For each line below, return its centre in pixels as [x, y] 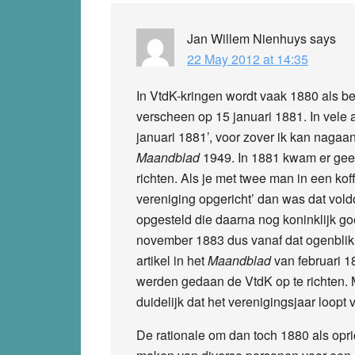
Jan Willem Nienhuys [247, 38]
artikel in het [172, 260]
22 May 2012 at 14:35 [248, 59]
